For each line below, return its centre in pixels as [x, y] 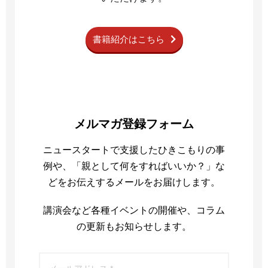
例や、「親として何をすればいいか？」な [134, 166]
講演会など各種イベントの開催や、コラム [134, 210]
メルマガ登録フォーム [134, 124]
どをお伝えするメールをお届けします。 [134, 182]
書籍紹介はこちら [128, 39]
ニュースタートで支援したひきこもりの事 [134, 150]
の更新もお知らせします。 [134, 226]
